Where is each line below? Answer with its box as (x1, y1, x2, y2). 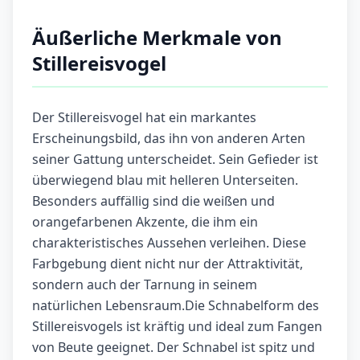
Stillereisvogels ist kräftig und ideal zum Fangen (32, 317, 322, 336)
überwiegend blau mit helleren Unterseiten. (32, 171, 298, 190)
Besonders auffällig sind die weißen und (32, 192, 275, 211)
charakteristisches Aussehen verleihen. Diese (32, 234, 306, 252)
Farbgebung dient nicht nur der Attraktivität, (32, 255, 303, 273)
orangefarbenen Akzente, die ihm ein (32, 213, 258, 231)
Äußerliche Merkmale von (32, 24, 282, 51)
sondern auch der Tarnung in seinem (32, 276, 257, 294)
